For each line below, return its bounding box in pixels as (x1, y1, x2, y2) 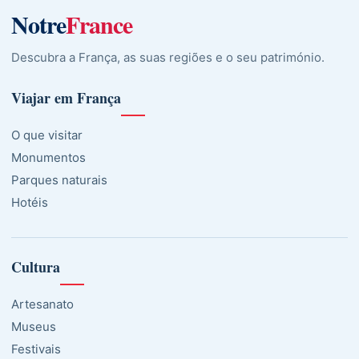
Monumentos (11, 149, 86, 165)
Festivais (11, 341, 61, 357)
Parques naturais (11, 171, 107, 188)
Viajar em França (11, 87, 121, 108)
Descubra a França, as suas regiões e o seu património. (11, 49, 325, 65)
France (65, 6, 132, 42)
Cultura (11, 256, 60, 277)
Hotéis (11, 194, 48, 210)
